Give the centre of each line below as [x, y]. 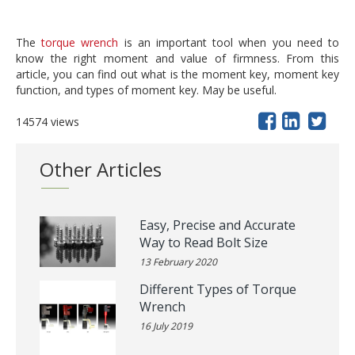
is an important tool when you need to [229, 42]
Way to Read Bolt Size [204, 242]
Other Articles [101, 169]
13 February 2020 [178, 262]
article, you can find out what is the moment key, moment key [177, 74]
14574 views [48, 122]
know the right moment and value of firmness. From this [177, 58]
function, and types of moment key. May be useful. [146, 90]
